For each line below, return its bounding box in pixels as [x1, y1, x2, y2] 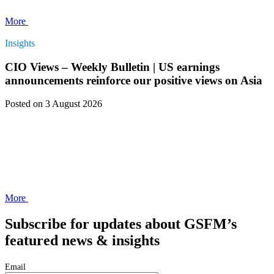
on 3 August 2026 [33, 98, 102, 109]
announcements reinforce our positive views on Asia [5, 73, 262, 87]
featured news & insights [5, 232, 160, 249]
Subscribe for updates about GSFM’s [5, 216, 237, 232]
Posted [5, 98, 33, 109]
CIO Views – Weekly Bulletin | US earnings [5, 60, 220, 73]
